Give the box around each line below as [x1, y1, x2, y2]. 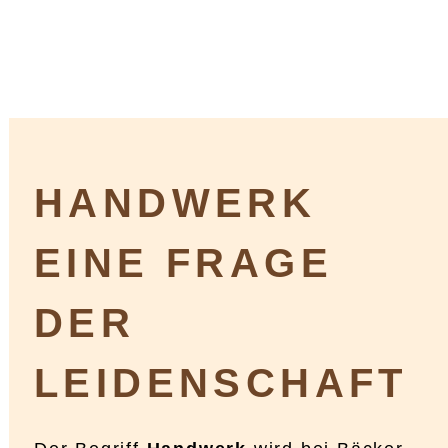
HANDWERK [34, 181, 317, 226]
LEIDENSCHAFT [34, 361, 408, 406]
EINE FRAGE [34, 241, 333, 286]
